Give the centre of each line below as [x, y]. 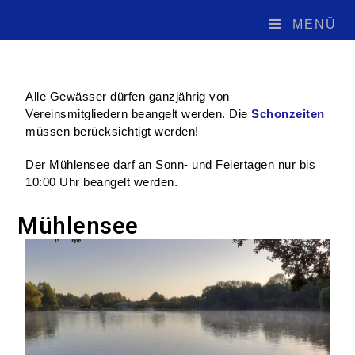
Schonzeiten [288, 114]
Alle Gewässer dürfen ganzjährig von [128, 96]
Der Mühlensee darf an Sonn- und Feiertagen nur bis [171, 164]
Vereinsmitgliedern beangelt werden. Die [137, 114]
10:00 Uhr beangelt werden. [102, 182]
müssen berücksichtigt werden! [112, 131]
